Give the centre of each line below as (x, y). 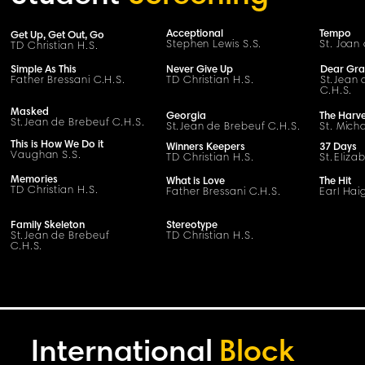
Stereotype (192, 226)
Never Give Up (200, 70)
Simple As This (44, 70)
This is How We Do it (57, 145)
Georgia (186, 117)
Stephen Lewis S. (209, 45)
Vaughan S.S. (46, 156)
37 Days (338, 148)
